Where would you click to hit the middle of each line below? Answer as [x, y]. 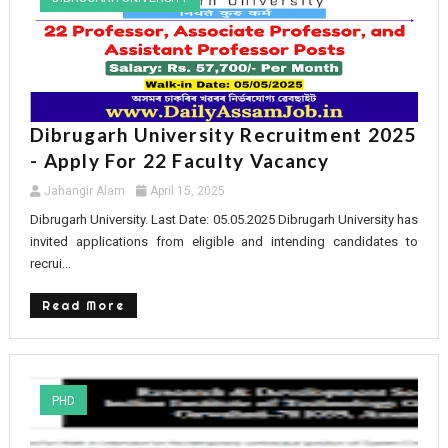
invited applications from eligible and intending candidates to [224, 241]
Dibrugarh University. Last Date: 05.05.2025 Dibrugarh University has [224, 219]
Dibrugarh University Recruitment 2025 [223, 134]
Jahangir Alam [84, 190]
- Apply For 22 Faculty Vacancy [179, 160]
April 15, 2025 [187, 190]
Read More [83, 305]
